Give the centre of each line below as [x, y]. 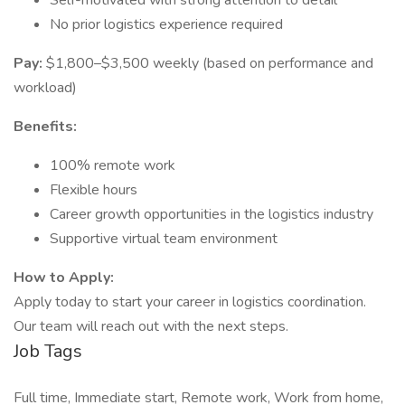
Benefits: [45, 127]
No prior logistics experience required [166, 24]
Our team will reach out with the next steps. [151, 326]
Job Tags [48, 351]
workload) [45, 88]
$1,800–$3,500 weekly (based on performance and [210, 63]
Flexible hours [94, 190]
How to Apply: [64, 278]
